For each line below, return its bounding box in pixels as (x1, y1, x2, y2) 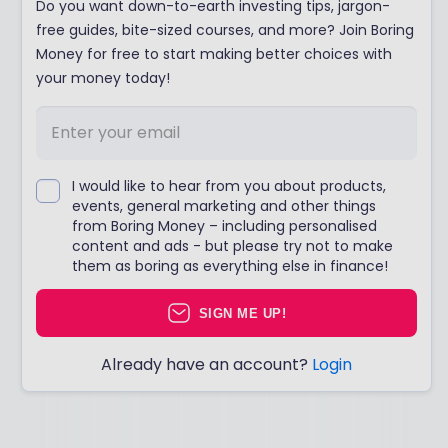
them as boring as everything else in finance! (72, 255, 389, 276)
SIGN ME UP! (198, 305, 287, 321)
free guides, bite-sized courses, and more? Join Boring (36, 20, 415, 40)
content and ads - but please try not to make (72, 235, 394, 256)
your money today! (36, 68, 171, 88)
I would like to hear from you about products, (72, 175, 387, 196)
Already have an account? (101, 353, 312, 377)
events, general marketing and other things (72, 195, 377, 216)
